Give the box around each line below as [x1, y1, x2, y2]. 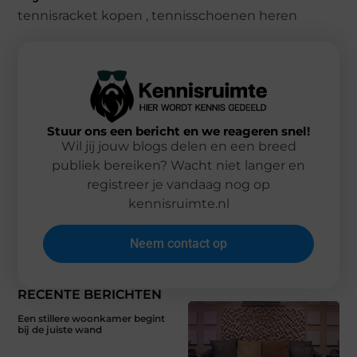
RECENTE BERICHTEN [18, 287, 163, 303]
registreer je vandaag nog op [87, 176, 270, 192]
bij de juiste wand [18, 324, 103, 336]
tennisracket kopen [18, 8, 143, 24]
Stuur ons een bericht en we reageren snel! [47, 123, 310, 139]
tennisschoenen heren [151, 8, 298, 24]
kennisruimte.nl [127, 195, 229, 211]
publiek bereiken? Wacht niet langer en [52, 157, 305, 173]
